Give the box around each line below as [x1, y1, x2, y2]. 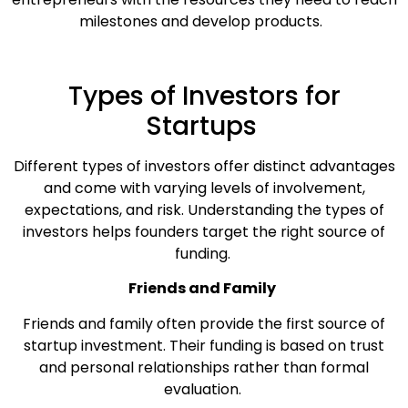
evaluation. [163, 378, 241, 400]
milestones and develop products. [78, 11, 326, 33]
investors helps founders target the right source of [23, 221, 385, 243]
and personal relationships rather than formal [39, 356, 369, 378]
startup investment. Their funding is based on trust [24, 334, 384, 356]
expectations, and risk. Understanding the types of [24, 199, 384, 221]
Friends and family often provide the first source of [23, 312, 385, 334]
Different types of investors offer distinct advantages [13, 156, 395, 178]
